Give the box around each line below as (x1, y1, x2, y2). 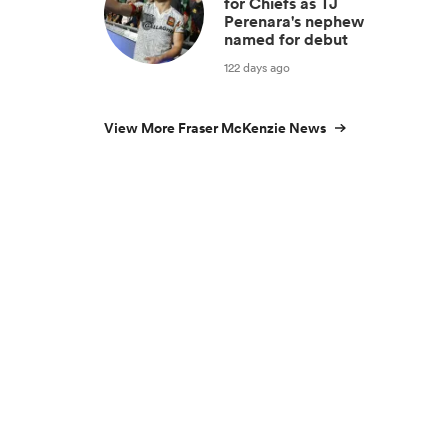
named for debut (224, 29, 348, 50)
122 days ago (224, 58, 290, 76)
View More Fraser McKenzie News (104, 118, 326, 138)
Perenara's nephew (224, 11, 364, 32)
